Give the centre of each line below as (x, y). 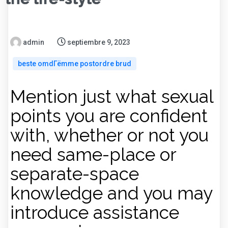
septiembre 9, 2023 (99, 42)
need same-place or (93, 154)
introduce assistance (95, 212)
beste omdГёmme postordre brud (75, 64)
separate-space (75, 174)
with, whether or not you (109, 135)
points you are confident (109, 116)
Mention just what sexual (112, 96)
